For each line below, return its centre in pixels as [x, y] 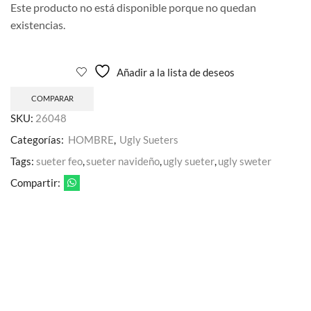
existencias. [38, 25]
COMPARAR [52, 99]
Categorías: [38, 139]
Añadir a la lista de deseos [176, 73]
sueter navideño [123, 161]
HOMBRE [91, 139]
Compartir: [35, 182]
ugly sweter [245, 161]
